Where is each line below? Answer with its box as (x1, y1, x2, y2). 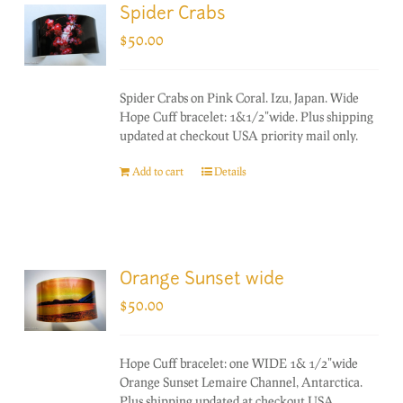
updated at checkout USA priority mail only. (120, 127, 359, 143)
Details (214, 164, 247, 178)
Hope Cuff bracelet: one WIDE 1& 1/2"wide (120, 354, 359, 371)
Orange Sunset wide (120, 271, 285, 289)
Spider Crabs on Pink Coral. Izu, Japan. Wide (120, 89, 360, 105)
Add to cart (132, 164, 184, 178)
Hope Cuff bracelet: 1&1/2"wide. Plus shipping (120, 108, 374, 124)
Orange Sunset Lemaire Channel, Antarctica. (120, 373, 363, 390)
